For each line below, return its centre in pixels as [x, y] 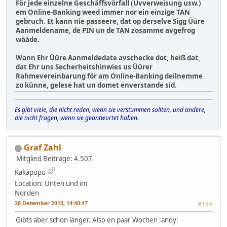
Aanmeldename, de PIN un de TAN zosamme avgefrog [105, 31]
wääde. [28, 40]
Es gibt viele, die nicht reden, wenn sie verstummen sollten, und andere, [110, 110]
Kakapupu [30, 173]
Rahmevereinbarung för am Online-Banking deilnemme [109, 76]
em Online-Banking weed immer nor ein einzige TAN [103, 12]
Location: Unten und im [51, 184]
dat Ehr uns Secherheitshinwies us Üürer [84, 67]
